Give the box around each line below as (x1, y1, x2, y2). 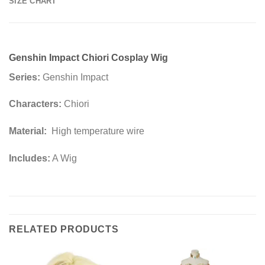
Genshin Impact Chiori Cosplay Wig (9, 52, 168, 63)
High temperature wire (47, 126, 144, 137)
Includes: (9, 153, 50, 164)
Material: (9, 126, 47, 137)
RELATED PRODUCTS (9, 224, 119, 234)
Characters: (9, 99, 62, 109)
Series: (9, 72, 40, 82)
